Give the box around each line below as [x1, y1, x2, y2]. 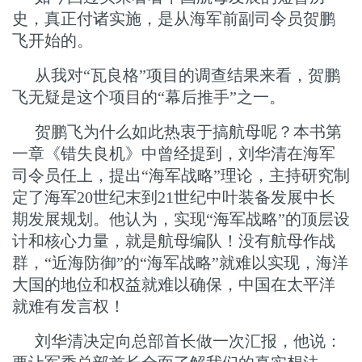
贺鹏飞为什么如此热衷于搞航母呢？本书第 [35, 123, 342, 141]
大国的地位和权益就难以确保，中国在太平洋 [12, 276, 335, 294]
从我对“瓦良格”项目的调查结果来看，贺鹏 [35, 66, 340, 85]
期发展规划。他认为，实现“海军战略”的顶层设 [12, 210, 350, 229]
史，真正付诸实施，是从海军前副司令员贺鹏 [12, 10, 335, 28]
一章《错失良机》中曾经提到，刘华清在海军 [12, 145, 335, 163]
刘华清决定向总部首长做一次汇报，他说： [35, 332, 342, 351]
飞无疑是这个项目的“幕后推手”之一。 [12, 88, 285, 107]
